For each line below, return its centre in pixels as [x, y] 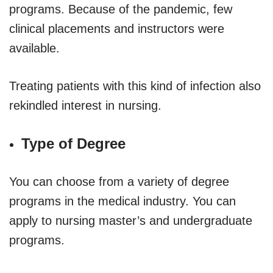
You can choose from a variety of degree [119, 181]
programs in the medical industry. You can [122, 201]
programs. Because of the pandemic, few [121, 9]
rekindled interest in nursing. [85, 105]
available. [34, 48]
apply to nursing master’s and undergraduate [131, 220]
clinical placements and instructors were [117, 28]
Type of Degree [73, 143]
